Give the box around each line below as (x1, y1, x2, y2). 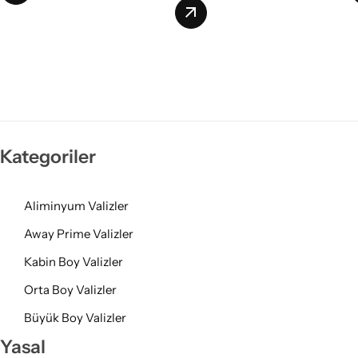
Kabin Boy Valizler (24, 253, 123, 269)
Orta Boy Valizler (24, 281, 117, 297)
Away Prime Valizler (24, 225, 133, 241)
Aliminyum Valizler (24, 197, 129, 213)
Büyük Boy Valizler (24, 309, 126, 325)
